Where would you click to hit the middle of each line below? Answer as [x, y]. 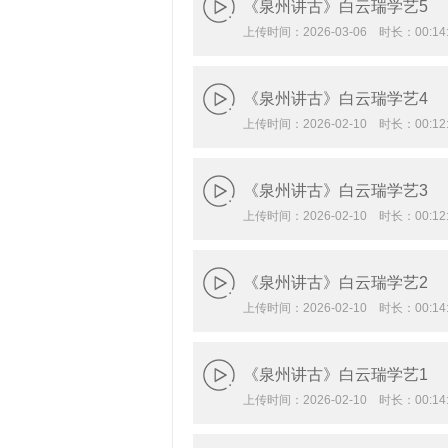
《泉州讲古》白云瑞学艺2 [335, 282]
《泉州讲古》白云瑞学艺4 [335, 98]
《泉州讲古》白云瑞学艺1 [335, 374]
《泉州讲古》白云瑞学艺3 [335, 190]
